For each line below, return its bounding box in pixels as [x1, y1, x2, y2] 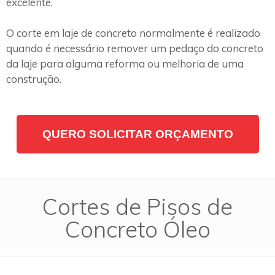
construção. [6, 72, 61, 86]
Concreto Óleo [64, 214, 211, 243]
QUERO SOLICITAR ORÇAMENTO [42, 127, 233, 141]
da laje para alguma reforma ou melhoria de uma [6, 57, 244, 71]
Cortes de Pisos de [42, 192, 233, 220]
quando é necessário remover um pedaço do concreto [6, 42, 263, 55]
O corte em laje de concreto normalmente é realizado [6, 26, 260, 40]
